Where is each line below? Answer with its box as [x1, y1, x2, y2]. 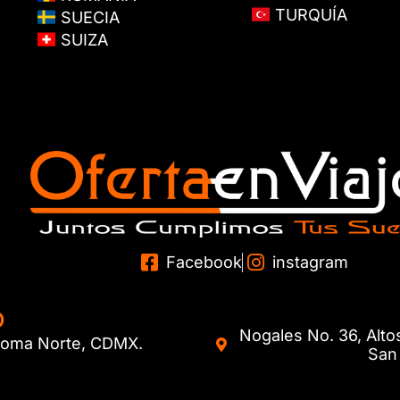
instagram [271, 253, 348, 272]
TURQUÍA [270, 4, 347, 24]
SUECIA [55, 8, 120, 28]
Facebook [166, 253, 243, 272]
